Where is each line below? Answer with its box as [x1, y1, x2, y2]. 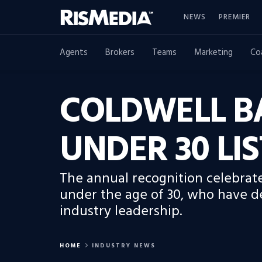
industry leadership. [60, 201, 182, 223]
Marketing [194, 46, 233, 60]
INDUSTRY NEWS [92, 241, 156, 250]
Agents [60, 46, 88, 60]
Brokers [105, 46, 135, 60]
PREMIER [219, 11, 250, 23]
